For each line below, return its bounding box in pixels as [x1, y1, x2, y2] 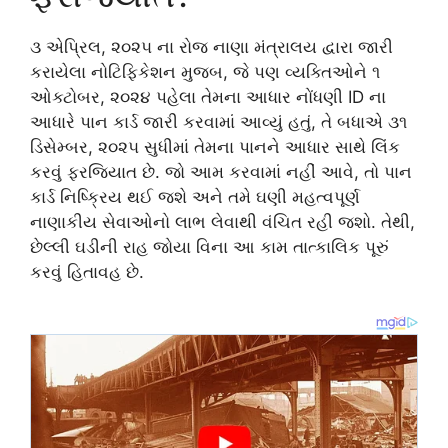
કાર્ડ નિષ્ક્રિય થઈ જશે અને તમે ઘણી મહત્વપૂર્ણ [30, 187, 360, 208]
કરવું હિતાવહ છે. [30, 262, 144, 283]
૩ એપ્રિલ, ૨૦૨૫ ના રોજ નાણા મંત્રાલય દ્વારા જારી [30, 37, 393, 58]
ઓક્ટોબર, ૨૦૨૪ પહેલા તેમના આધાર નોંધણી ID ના [30, 87, 386, 108]
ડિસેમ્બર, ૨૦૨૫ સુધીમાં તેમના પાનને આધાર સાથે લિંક [30, 137, 400, 158]
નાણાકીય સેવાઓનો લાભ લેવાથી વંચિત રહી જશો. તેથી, [30, 212, 415, 233]
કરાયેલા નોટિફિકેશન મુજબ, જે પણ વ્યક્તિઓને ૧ [30, 62, 380, 83]
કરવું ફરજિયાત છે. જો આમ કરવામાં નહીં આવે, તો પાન [30, 162, 412, 183]
